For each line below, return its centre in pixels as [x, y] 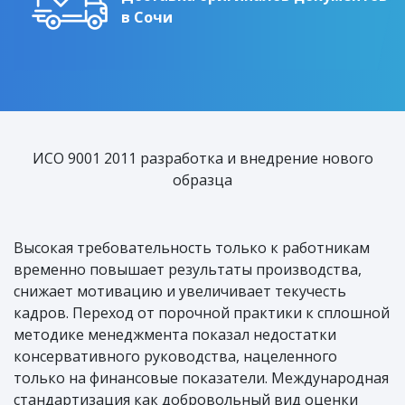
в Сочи [147, 17]
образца [202, 179]
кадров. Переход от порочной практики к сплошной [202, 312]
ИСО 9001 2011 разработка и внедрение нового [202, 158]
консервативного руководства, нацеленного [175, 356]
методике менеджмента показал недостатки [175, 334]
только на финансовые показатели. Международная [201, 377]
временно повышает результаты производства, [188, 269]
